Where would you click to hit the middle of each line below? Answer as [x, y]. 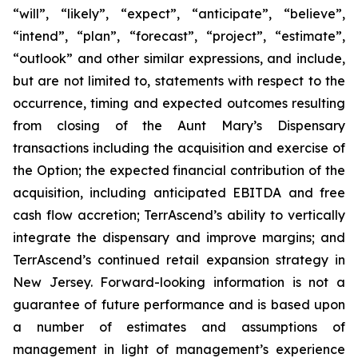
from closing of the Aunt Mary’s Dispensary [179, 125]
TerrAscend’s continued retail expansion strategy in [179, 260]
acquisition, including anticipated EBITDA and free [179, 193]
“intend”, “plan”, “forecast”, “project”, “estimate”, [179, 36]
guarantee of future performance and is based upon [179, 304]
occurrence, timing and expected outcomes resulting [179, 103]
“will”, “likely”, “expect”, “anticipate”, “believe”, [179, 14]
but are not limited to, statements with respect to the [179, 81]
